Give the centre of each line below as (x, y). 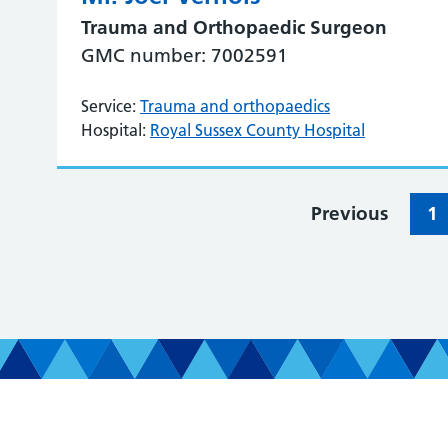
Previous (349, 213)
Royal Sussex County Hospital (258, 130)
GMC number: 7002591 (185, 55)
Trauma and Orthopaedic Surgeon (234, 27)
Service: (109, 106)
